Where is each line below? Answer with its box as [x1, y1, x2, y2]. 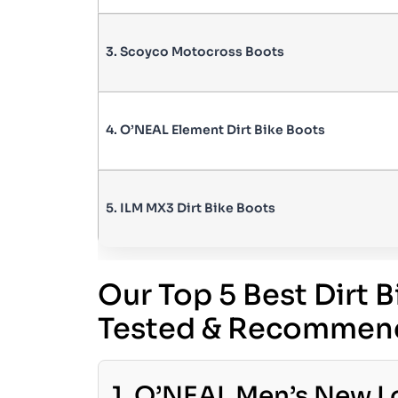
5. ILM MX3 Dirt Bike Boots [105, 199, 275, 216]
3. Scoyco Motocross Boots [105, 43, 284, 60]
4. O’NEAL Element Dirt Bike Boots [105, 121, 325, 138]
